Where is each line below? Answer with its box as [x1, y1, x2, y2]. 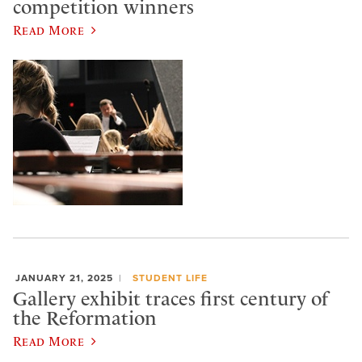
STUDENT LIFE [132, 272, 208, 284]
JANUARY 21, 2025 [15, 272, 113, 284]
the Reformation [13, 306, 157, 330]
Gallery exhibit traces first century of [13, 287, 328, 310]
